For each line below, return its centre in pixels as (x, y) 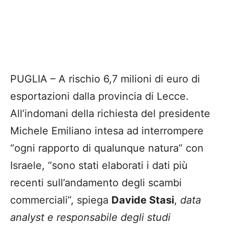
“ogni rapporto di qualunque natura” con (107, 148)
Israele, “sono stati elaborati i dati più (99, 166)
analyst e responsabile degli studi (90, 218)
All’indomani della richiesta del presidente (110, 114)
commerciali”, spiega (61, 200)
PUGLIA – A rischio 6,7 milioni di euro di (105, 79)
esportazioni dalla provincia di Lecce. (99, 96)
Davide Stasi (143, 200)
